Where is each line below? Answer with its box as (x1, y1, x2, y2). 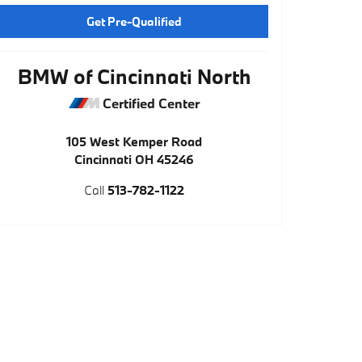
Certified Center (99, 95, 200, 112)
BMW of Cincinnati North (18, 63, 250, 90)
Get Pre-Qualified (86, 13, 182, 29)
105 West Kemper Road (66, 133, 202, 150)
